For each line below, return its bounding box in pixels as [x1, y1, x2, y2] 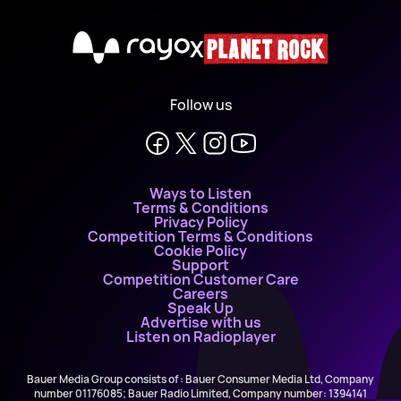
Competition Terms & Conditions [88, 226, 313, 246]
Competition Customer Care [102, 269, 299, 289]
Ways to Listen [149, 183, 252, 203]
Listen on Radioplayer [125, 327, 276, 346]
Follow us [169, 95, 232, 115]
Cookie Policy [154, 241, 247, 260]
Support [172, 255, 229, 275]
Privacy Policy [153, 212, 248, 232]
